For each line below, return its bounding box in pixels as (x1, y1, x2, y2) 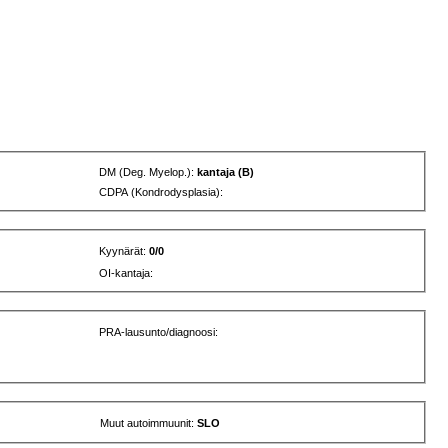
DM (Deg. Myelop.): (99, 166, 198, 179)
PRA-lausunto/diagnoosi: (99, 325, 219, 338)
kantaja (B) (197, 166, 255, 179)
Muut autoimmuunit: (100, 416, 198, 429)
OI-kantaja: (99, 267, 154, 280)
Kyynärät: (99, 245, 150, 258)
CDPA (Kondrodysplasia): (99, 186, 224, 199)
